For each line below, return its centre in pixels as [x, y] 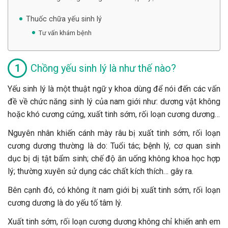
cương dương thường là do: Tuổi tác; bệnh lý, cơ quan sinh [114, 146]
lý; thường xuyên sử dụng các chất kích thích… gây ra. [101, 171]
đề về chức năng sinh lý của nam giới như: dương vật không [114, 101]
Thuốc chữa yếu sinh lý [64, 19]
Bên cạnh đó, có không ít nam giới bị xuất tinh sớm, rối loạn [114, 190]
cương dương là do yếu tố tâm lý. [65, 203]
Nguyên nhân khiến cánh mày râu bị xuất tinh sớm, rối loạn [114, 133]
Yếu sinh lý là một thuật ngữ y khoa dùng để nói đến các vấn [114, 89]
